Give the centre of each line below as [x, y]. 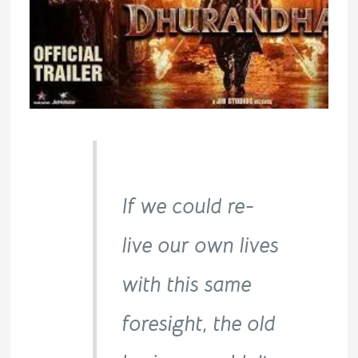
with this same [187, 284]
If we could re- [188, 206]
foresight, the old [199, 323]
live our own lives [200, 245]
